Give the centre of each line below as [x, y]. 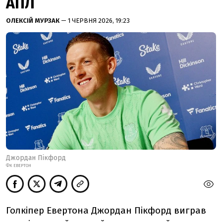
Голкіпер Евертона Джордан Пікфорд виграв [106, 210]
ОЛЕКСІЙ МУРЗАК [33, 21]
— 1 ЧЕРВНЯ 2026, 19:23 [95, 21]
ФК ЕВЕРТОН [19, 165]
